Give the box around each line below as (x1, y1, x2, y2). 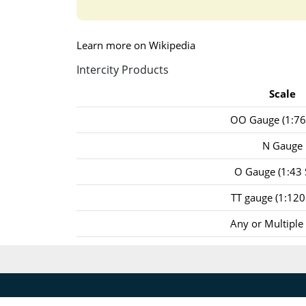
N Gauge (262, 138, 303, 152)
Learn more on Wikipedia (76, 38, 195, 53)
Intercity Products (76, 62, 169, 78)
